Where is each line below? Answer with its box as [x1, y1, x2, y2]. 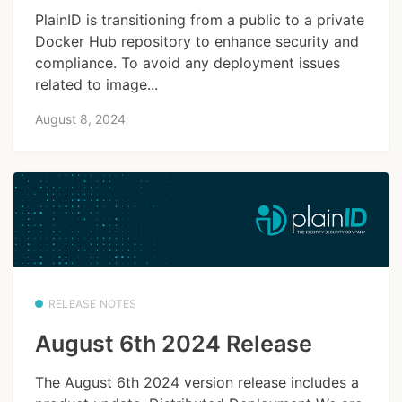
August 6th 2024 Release [35, 330, 312, 358]
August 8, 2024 [35, 111, 126, 127]
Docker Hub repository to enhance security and [35, 31, 359, 50]
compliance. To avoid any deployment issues [35, 53, 340, 72]
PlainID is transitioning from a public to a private [35, 10, 364, 29]
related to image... [35, 74, 158, 93]
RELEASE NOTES [48, 296, 137, 310]
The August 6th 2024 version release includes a [35, 372, 359, 391]
